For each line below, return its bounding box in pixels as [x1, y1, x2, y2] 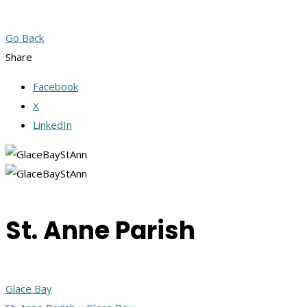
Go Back [5, 30, 44, 45]
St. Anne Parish [5, 212, 195, 248]
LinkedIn [33, 117, 72, 132]
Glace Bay [5, 281, 52, 295]
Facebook [33, 79, 78, 93]
